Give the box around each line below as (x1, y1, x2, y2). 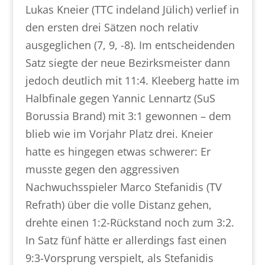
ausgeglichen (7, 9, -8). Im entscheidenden (25, 38, 235, 52)
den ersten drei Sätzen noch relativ (25, 20, 198, 34)
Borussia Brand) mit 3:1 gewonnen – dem (25, 109, 231, 123)
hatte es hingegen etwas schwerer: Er (25, 144, 211, 159)
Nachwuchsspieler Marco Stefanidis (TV (25, 180, 222, 194)
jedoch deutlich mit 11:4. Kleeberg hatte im (25, 73, 240, 88)
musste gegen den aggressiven (25, 162, 179, 176)
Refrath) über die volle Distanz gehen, (25, 198, 212, 212)
